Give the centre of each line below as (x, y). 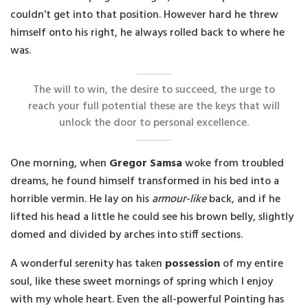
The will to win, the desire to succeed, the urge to (154, 90)
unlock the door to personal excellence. (154, 123)
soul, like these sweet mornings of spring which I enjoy (142, 282)
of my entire (252, 264)
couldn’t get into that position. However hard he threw (144, 15)
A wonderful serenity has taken (88, 264)
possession (192, 264)
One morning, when (60, 164)
